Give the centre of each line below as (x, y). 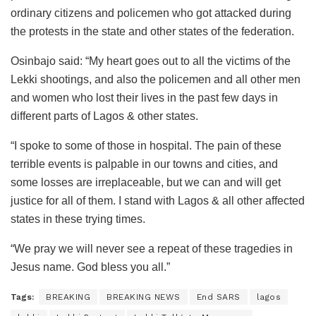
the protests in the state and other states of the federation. (152, 32)
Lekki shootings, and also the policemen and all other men (156, 80)
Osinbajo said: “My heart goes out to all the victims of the (151, 61)
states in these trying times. (78, 219)
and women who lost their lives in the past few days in (144, 98)
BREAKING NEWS (144, 297)
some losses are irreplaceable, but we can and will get (146, 183)
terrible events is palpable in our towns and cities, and (144, 164)
